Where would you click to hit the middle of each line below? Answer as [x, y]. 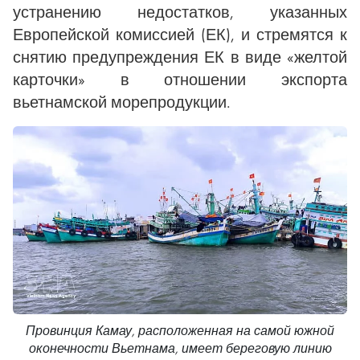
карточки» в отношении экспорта [180, 79]
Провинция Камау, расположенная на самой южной [180, 330]
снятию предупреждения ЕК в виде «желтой [180, 57]
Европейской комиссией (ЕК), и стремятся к [180, 34]
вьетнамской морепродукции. [122, 102]
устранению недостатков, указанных [180, 12]
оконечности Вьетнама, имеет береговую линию [180, 348]
